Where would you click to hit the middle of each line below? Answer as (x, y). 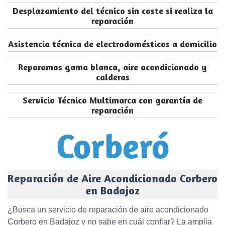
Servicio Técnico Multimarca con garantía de (113, 100)
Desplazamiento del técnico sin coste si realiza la (113, 11)
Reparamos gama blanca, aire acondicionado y (113, 67)
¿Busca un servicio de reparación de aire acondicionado (108, 210)
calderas (113, 77)
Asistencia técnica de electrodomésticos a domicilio (113, 44)
